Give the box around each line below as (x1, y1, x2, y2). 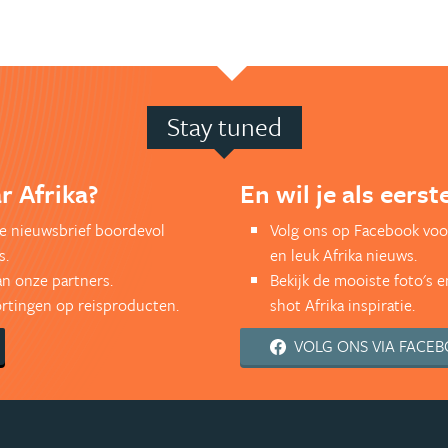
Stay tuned (166, 108, 282, 146)
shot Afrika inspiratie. (270, 293, 416, 318)
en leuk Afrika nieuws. (270, 243, 418, 268)
